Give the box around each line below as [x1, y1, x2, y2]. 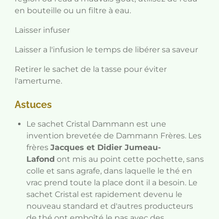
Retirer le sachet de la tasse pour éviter [15, 65, 167, 74]
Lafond [26, 154, 55, 164]
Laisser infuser [15, 25, 72, 35]
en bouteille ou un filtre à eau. [15, 6, 131, 15]
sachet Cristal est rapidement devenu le [26, 190, 182, 199]
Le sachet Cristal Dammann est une [26, 119, 166, 129]
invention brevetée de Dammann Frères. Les [26, 131, 201, 140]
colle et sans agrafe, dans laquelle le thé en [26, 166, 192, 175]
